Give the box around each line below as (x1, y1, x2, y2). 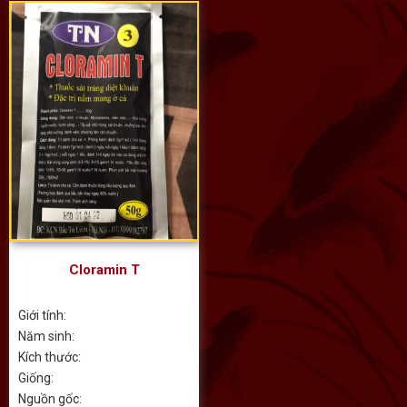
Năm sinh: (18, 328, 74, 343)
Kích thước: (18, 349, 81, 364)
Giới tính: (18, 307, 66, 323)
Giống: (18, 370, 54, 385)
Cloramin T (68, 261, 140, 278)
